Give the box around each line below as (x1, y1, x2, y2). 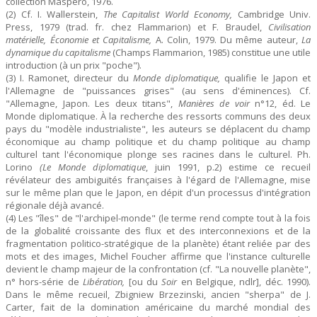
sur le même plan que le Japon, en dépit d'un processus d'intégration (6, 186, 311, 200)
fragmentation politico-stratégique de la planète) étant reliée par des (6, 237, 311, 250)
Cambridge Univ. (232, 8, 311, 21)
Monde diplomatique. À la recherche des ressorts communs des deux (6, 110, 311, 123)
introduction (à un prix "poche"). (6, 59, 142, 72)
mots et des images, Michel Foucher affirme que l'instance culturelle (6, 250, 311, 263)
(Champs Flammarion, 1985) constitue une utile (110, 46, 311, 59)
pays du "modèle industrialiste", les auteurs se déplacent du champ (6, 122, 311, 136)
